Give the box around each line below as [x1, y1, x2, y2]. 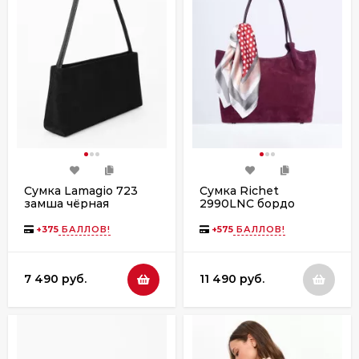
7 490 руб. [24, 272, 87, 286]
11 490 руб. [200, 272, 264, 286]
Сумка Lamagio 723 [24, 183, 138, 198]
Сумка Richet [200, 183, 279, 198]
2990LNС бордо [200, 196, 295, 211]
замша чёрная [24, 196, 109, 211]
